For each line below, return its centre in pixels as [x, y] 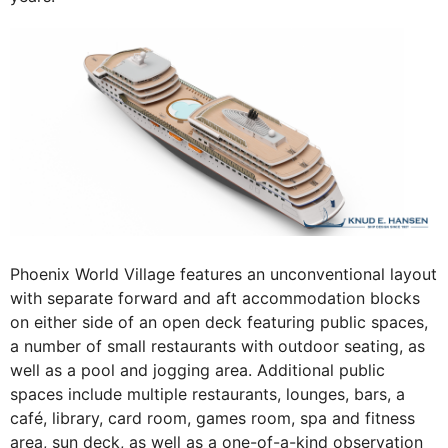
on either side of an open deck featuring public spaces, [219, 322]
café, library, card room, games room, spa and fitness [212, 418]
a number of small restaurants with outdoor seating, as [217, 346]
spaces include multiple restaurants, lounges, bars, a [207, 394]
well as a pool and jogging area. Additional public [197, 370]
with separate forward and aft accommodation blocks [215, 298]
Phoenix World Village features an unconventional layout [223, 274]
